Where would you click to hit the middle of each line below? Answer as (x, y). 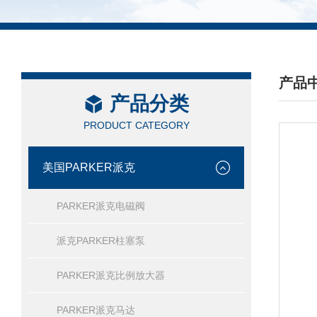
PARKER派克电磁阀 (101, 206)
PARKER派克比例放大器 (111, 275)
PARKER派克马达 (96, 310)
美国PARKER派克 (89, 167)
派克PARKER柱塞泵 (101, 241)
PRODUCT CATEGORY (136, 125)
